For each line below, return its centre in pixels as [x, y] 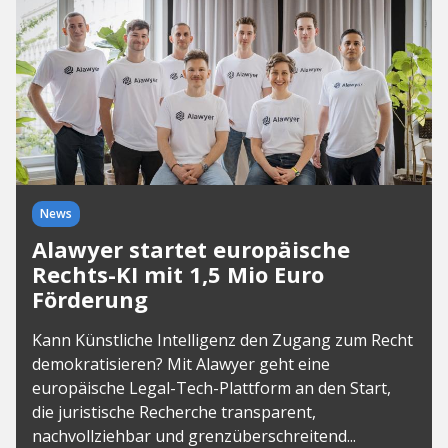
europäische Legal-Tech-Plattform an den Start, [211, 387]
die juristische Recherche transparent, [174, 411]
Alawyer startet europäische [191, 248]
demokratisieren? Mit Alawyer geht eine [181, 363]
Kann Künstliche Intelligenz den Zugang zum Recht [222, 339]
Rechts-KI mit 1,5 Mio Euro [178, 273]
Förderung [90, 298]
